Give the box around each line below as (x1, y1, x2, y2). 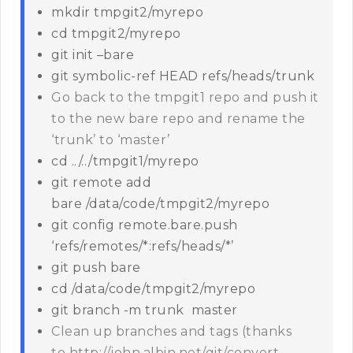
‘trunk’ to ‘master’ (51, 132, 170, 148)
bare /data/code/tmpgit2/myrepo (51, 196, 269, 212)
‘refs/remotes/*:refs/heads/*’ (51, 239, 234, 255)
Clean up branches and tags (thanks (51, 324, 292, 340)
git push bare (51, 260, 141, 276)
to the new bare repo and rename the (51, 111, 306, 127)
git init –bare (51, 47, 134, 63)
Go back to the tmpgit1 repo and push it (51, 90, 319, 106)
